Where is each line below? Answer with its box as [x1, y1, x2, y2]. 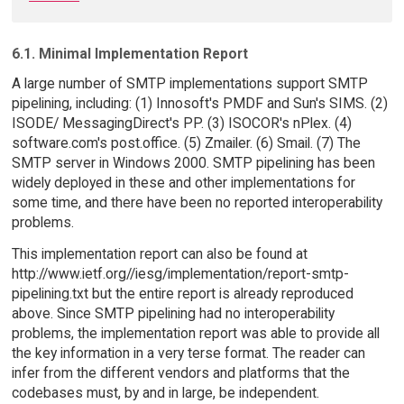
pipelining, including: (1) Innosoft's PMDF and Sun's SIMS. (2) [11, 95, 388, 113]
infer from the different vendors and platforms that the [11, 363, 350, 381]
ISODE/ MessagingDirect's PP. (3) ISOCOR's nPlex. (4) [11, 115, 352, 133]
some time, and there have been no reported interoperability [11, 194, 382, 212]
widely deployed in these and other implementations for [11, 174, 355, 192]
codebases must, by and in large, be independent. [11, 383, 319, 401]
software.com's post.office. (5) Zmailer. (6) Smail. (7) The [11, 134, 361, 152]
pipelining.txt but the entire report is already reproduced [11, 284, 353, 302]
